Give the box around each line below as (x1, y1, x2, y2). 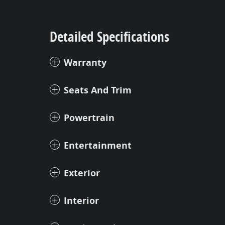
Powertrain (64, 111, 115, 125)
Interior (64, 194, 99, 207)
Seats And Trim (64, 84, 132, 97)
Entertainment (64, 139, 132, 152)
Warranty (64, 56, 106, 69)
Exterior (64, 167, 100, 180)
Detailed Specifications (50, 27, 169, 46)
